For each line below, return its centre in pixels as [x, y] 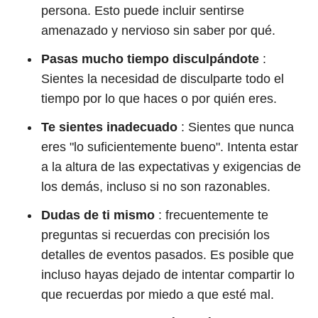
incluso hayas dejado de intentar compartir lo [168, 275]
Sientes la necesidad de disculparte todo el [163, 79]
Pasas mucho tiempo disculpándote [150, 59]
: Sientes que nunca [236, 127]
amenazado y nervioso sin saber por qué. [158, 31]
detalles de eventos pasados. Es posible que [168, 255]
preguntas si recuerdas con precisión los [155, 235]
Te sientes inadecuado [109, 127]
